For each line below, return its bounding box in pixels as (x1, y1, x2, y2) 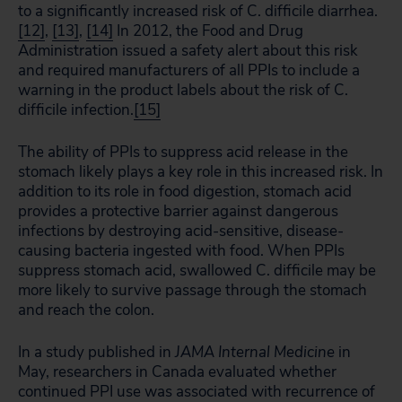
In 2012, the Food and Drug (113, 21, 303, 41)
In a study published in (18, 342, 175, 363)
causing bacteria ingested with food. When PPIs (18, 240, 345, 261)
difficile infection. (18, 100, 134, 120)
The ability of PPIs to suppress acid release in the (18, 142, 348, 162)
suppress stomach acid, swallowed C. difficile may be (18, 260, 376, 281)
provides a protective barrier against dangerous (18, 201, 338, 222)
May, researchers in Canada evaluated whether (18, 362, 336, 382)
